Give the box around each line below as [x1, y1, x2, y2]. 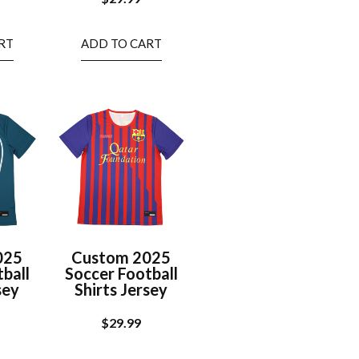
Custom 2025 [71, 247, 171, 267]
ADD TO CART [80, 36, 162, 50]
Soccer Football [64, 263, 178, 283]
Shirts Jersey [75, 279, 168, 299]
